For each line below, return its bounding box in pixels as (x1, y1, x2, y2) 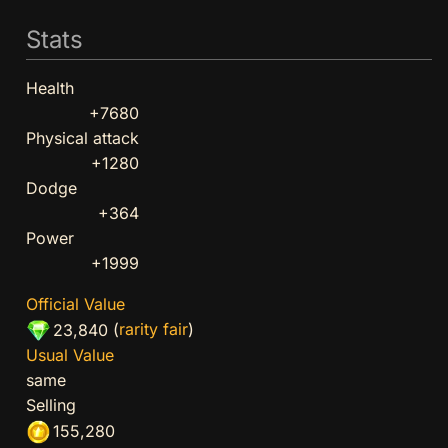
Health (25, 78, 74, 99)
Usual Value (25, 345, 114, 366)
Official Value (25, 294, 125, 315)
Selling (25, 395, 76, 416)
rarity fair (119, 319, 189, 340)
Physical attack (25, 128, 139, 149)
